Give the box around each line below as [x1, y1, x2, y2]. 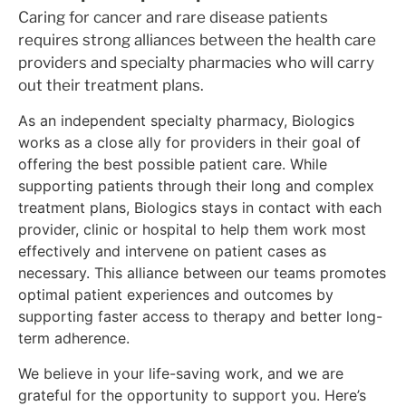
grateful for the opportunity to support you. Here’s [18, 385, 366, 404]
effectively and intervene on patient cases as [18, 242, 326, 261]
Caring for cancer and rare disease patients [18, 7, 328, 26]
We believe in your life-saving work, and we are [18, 363, 343, 382]
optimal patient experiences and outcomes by [18, 285, 333, 304]
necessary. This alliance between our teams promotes [18, 264, 386, 283]
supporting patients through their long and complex [18, 177, 374, 196]
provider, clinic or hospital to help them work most [18, 220, 366, 239]
